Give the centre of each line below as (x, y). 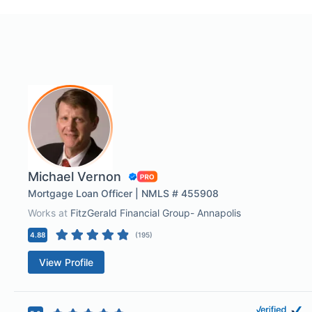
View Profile (66, 262)
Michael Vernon (75, 177)
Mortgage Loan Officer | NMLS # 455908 (123, 193)
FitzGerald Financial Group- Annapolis (156, 213)
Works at (49, 213)
